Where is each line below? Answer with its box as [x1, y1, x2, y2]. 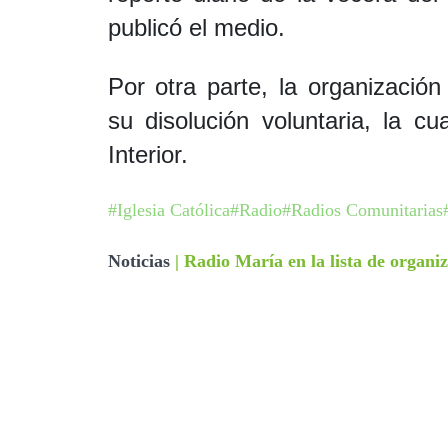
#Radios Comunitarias [281, 200, 443, 220]
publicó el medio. [107, 14, 292, 41]
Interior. [107, 141, 188, 168]
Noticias [107, 251, 170, 271]
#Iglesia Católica [107, 200, 230, 220]
